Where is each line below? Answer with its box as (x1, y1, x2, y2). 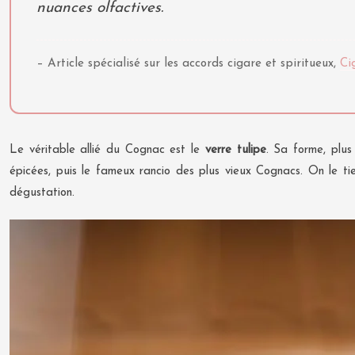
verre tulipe (204, 144, 266, 156)
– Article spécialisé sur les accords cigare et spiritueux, (36, 58, 340, 70)
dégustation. (10, 187, 74, 199)
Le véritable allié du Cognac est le (10, 144, 205, 156)
